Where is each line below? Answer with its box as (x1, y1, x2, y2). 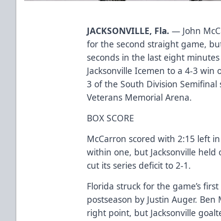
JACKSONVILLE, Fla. (87, 24, 170, 37)
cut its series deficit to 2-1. (87, 159, 191, 171)
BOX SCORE (87, 111, 135, 124)
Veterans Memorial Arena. (87, 91, 192, 103)
